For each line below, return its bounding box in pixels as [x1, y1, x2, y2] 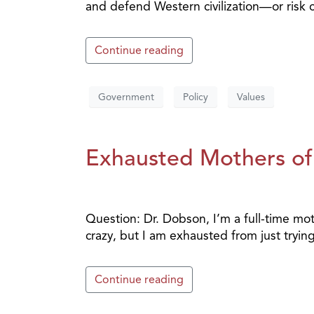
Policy [183, 90, 208, 103]
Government [98, 90, 154, 103]
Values [237, 90, 265, 103]
